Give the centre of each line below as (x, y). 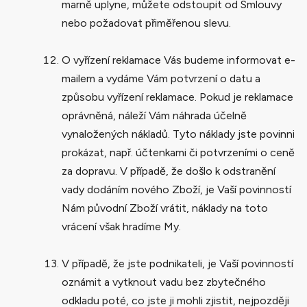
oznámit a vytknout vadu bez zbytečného (164, 282)
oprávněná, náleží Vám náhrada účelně (154, 115)
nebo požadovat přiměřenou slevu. (146, 23)
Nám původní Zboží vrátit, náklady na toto (165, 208)
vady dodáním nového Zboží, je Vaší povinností (176, 189)
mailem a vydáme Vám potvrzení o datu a (161, 78)
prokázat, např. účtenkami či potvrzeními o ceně (178, 152)
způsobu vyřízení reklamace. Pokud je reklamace (177, 97)
